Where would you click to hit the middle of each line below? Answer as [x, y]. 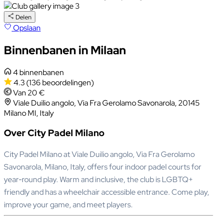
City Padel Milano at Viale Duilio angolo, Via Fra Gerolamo [99, 155]
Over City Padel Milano [54, 133]
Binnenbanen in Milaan [65, 50]
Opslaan [27, 28]
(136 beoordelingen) [60, 82]
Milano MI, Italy [29, 113]
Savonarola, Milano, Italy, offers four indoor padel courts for [103, 167]
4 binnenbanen [39, 72]
